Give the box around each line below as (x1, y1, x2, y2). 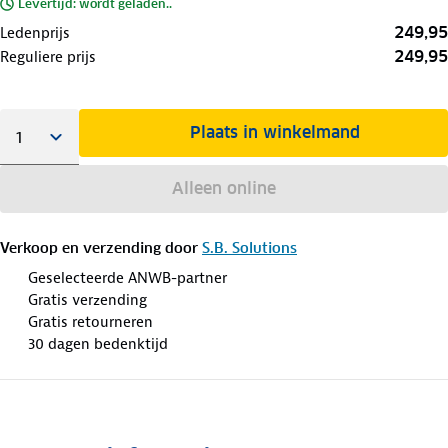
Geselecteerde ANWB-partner (28, 267, 227, 288)
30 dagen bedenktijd (28, 333, 168, 354)
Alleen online (171, 177, 276, 199)
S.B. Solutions (202, 238, 297, 257)
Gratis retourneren (28, 311, 153, 332)
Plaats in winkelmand (190, 121, 361, 143)
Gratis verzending (28, 289, 147, 310)
